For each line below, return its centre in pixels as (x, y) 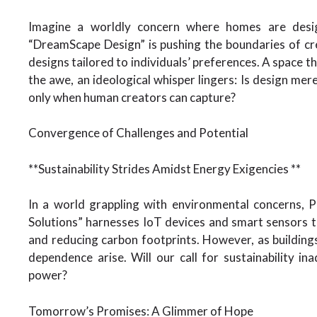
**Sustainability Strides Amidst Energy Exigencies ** (165, 168)
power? (48, 275)
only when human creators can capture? (132, 97)
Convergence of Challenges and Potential (138, 133)
